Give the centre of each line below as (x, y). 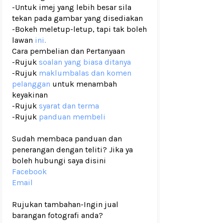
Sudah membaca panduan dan (67, 139)
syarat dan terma (69, 106)
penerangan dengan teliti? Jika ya (72, 150)
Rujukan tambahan (46, 204)
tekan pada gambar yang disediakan (77, 18)
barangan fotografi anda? (57, 215)
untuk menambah (84, 84)
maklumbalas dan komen (85, 73)
